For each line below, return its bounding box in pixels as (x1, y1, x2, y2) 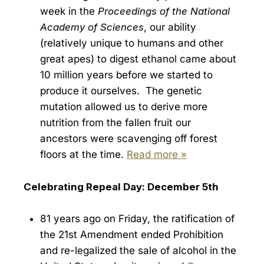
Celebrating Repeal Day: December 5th (24, 180, 219, 193)
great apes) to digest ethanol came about (40, 53, 236, 65)
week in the (40, 5, 98, 18)
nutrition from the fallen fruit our (40, 117, 191, 129)
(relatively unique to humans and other (40, 37, 223, 49)
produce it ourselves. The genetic (40, 85, 202, 97)
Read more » (127, 148, 187, 161)
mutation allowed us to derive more (40, 101, 207, 113)
